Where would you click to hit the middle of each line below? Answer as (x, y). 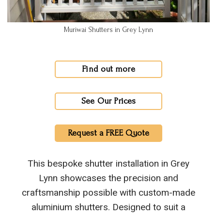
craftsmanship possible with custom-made (108, 192)
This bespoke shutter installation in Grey (108, 163)
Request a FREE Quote (108, 133)
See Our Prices (108, 101)
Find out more (108, 69)
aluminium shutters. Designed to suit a (108, 207)
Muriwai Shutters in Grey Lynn (108, 30)
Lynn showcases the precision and (108, 178)
